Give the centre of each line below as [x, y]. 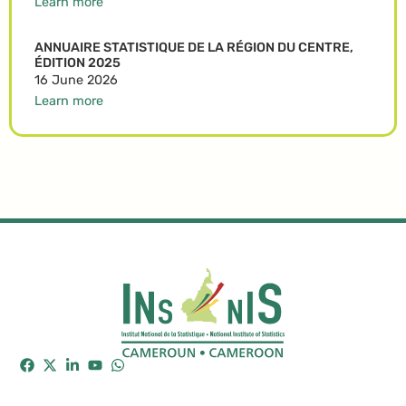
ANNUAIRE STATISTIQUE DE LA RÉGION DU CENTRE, [194, 47]
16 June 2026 [76, 80]
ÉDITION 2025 [77, 63]
